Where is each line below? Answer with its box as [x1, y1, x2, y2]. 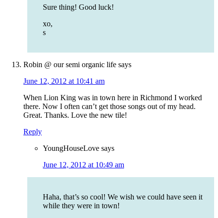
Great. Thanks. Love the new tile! [23, 111, 127, 120]
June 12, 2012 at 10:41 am [23, 77, 105, 86]
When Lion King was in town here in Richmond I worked [23, 93, 202, 102]
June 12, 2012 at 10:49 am [43, 161, 124, 169]
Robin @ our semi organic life [23, 60, 116, 69]
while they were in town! [43, 201, 120, 210]
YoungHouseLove [43, 144, 99, 153]
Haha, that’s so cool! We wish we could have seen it [43, 193, 202, 201]
